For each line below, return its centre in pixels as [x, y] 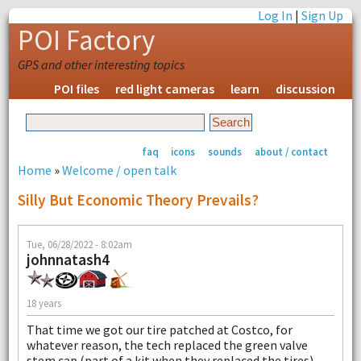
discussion [306, 89]
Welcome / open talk [119, 170]
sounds [225, 151]
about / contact [291, 151]
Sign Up [323, 15]
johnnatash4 [68, 260]
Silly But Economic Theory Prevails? [138, 199]
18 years [44, 303]
